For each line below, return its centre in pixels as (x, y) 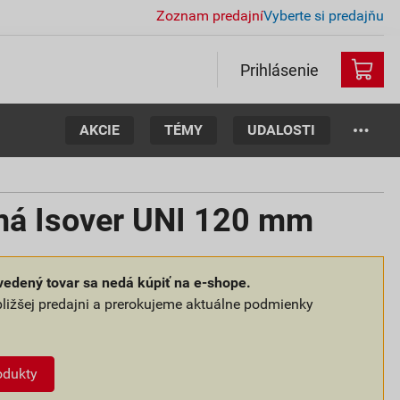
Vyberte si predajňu (324, 15)
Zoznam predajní (210, 15)
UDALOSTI (282, 129)
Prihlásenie (279, 70)
